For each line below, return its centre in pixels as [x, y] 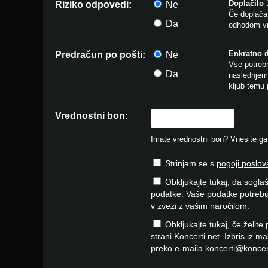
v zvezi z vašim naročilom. [200, 206]
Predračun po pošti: [100, 55]
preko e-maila [178, 248]
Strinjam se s [190, 163]
